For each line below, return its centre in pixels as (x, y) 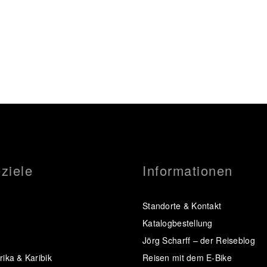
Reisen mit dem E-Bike (187, 258)
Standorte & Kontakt (182, 206)
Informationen (188, 170)
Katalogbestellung (178, 223)
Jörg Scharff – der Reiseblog (199, 240)
